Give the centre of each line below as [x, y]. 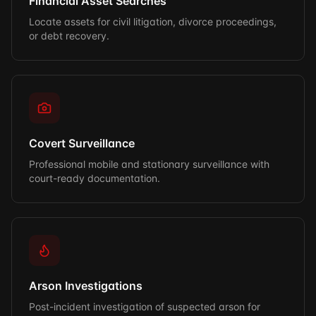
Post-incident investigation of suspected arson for [145, 306]
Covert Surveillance [82, 143]
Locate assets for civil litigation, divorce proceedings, [153, 22]
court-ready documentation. [95, 178]
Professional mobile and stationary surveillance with [149, 164]
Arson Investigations [86, 286]
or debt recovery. [69, 36]
